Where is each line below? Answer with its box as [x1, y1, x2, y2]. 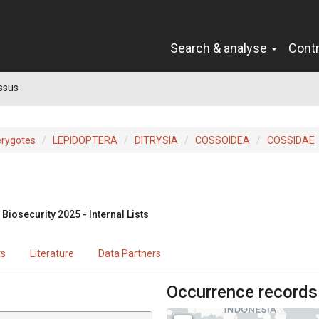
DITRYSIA [135, 134, 178, 146]
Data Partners [98, 247, 161, 259]
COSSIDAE [267, 134, 315, 146]
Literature [30, 247, 74, 259]
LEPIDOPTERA [53, 134, 117, 146]
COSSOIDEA [195, 134, 250, 146]
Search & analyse [170, 40, 270, 56]
